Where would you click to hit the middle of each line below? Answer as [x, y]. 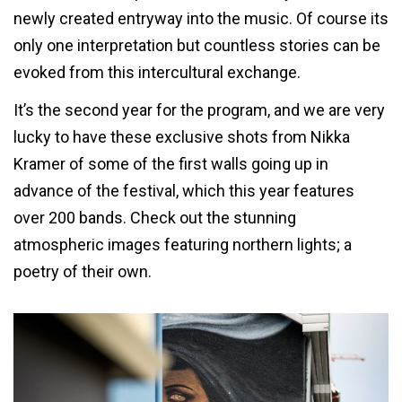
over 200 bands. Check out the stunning [155, 217]
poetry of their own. [83, 271]
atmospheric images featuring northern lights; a [183, 244]
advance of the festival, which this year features [184, 190]
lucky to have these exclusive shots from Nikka [182, 136]
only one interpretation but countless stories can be [197, 46]
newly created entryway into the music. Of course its [201, 19]
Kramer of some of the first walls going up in [171, 163]
